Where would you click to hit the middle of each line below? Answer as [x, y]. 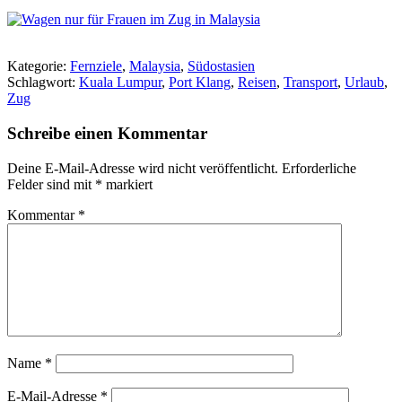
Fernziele [96, 66]
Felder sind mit [51, 184]
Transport [310, 83]
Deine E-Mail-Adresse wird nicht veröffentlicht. [143, 168]
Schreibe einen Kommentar [107, 133]
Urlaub [364, 83]
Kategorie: [39, 66]
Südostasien [221, 66]
